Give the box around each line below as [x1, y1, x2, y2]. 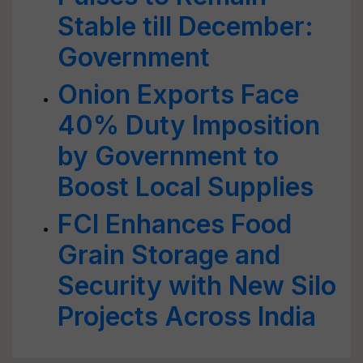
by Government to [58, 140, 279, 172]
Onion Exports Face [58, 79, 299, 110]
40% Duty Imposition [58, 109, 320, 141]
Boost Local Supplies [58, 171, 314, 203]
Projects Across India [58, 301, 316, 332]
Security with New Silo [58, 270, 336, 301]
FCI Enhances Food [58, 208, 292, 240]
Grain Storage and [58, 239, 280, 271]
